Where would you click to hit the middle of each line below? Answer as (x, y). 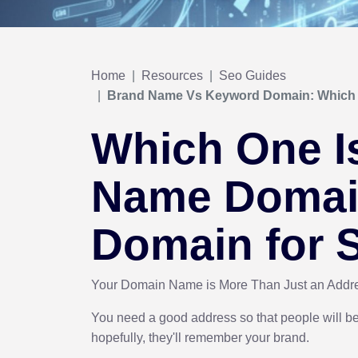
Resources (172, 76)
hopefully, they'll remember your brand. (202, 338)
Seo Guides (253, 76)
